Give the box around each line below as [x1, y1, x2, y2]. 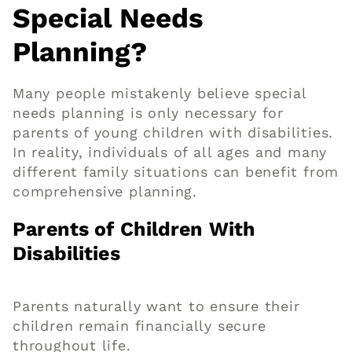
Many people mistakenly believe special [13, 84, 306, 101]
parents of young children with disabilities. [13, 123, 334, 141]
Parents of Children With [13, 217, 256, 240]
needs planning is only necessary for [13, 104, 284, 121]
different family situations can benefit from [13, 163, 339, 180]
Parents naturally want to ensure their [13, 297, 300, 314]
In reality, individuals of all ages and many [13, 143, 328, 160]
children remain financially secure [13, 317, 266, 334]
